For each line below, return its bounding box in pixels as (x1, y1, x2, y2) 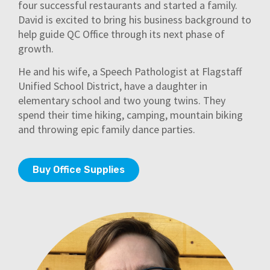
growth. (18, 42, 56, 56)
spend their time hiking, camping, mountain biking (18, 108, 243, 122)
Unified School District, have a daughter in (18, 79, 207, 93)
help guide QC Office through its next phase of (18, 27, 225, 42)
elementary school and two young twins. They (18, 93, 225, 108)
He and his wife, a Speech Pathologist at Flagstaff (18, 64, 242, 79)
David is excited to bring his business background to (18, 13, 251, 27)
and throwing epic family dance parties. (18, 122, 195, 137)
